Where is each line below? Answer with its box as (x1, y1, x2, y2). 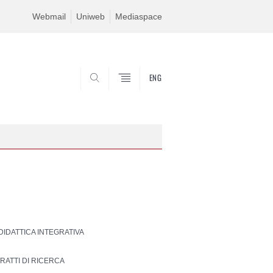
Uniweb (76, 12, 105, 21)
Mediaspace (115, 12, 162, 21)
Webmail (32, 12, 66, 21)
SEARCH (125, 90, 156, 99)
